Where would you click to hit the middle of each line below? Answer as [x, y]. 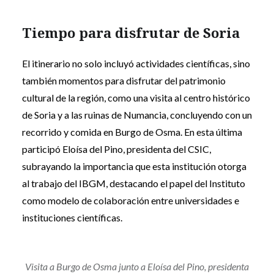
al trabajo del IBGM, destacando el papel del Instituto [133, 183]
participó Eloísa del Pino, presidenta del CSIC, [116, 149]
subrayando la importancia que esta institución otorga [134, 166]
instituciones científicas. [72, 217]
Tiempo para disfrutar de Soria [131, 32]
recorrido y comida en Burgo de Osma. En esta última [132, 131]
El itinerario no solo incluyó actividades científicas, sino [136, 63]
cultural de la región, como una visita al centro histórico [136, 97]
